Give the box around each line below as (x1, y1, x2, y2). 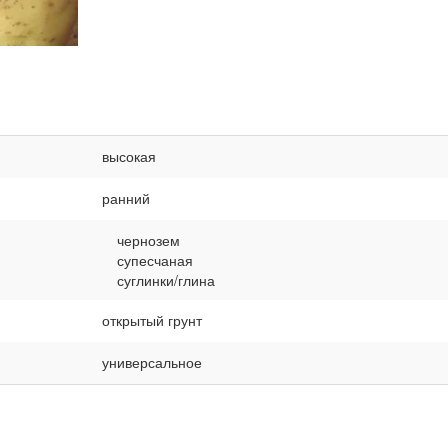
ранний (102, 187, 150, 208)
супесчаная (117, 249, 193, 270)
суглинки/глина (117, 269, 215, 290)
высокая (102, 145, 156, 166)
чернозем (117, 229, 180, 250)
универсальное (102, 351, 202, 372)
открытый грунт (102, 309, 202, 330)
